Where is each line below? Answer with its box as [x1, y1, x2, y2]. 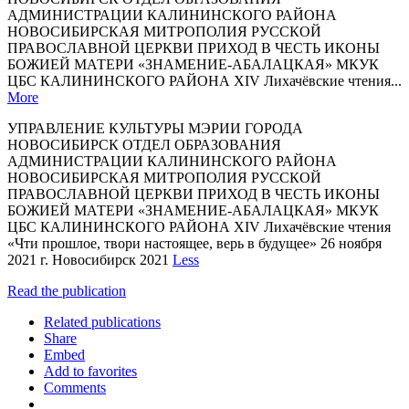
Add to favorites [44, 362, 137, 379]
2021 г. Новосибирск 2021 [7, 251, 173, 267]
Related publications [44, 313, 161, 330]
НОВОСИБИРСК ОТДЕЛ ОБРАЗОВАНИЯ [7, 136, 281, 152]
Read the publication [7, 282, 126, 299]
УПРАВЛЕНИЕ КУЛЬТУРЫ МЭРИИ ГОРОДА [7, 120, 303, 136]
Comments [44, 379, 106, 395]
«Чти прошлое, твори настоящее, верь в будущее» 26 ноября [7, 235, 382, 251]
